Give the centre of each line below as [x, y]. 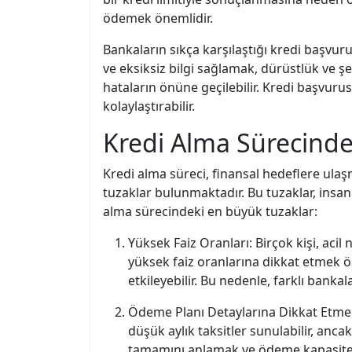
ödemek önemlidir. [158, 18]
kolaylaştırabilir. [149, 106]
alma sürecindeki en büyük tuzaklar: [210, 211]
